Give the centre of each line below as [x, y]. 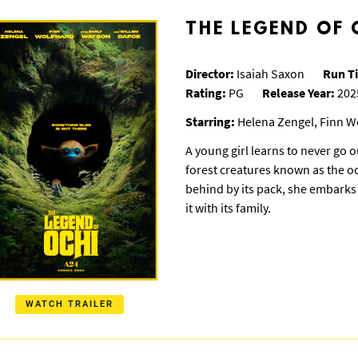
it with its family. [228, 208]
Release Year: [298, 93]
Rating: [206, 93]
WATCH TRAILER [70, 304]
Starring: [210, 121]
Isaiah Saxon [269, 74]
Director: [210, 74]
